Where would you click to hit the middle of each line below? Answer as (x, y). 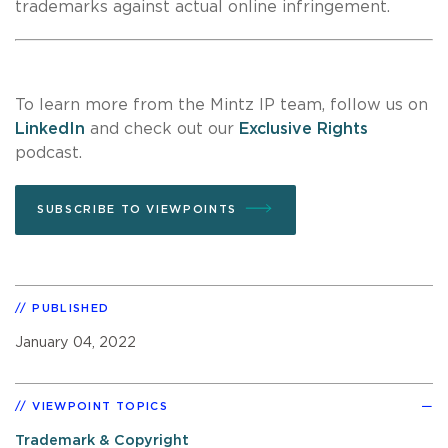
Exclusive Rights (303, 128)
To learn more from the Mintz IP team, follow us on (221, 104)
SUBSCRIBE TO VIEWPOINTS (137, 209)
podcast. (48, 152)
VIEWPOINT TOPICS (100, 406)
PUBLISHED (71, 308)
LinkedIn (50, 128)
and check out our (162, 128)
